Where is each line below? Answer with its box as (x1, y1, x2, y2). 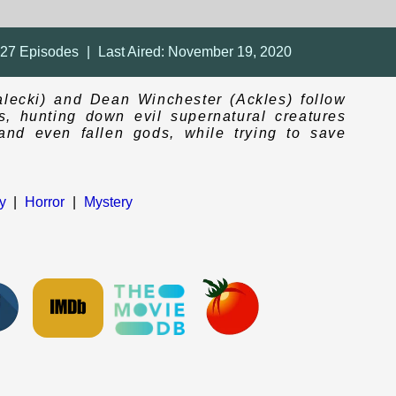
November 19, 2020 (167, 44, 292, 60)
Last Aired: (97, 44, 168, 60)
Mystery (83, 194, 133, 210)
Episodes (16, 44, 80, 60)
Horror (25, 194, 65, 210)
